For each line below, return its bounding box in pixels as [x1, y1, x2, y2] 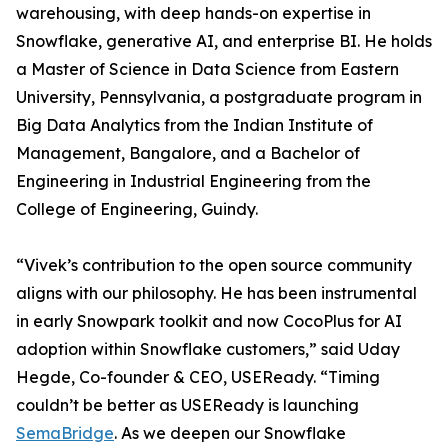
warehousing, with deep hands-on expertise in [16, 3, 371, 24]
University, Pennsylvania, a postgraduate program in [16, 87, 422, 108]
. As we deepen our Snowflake [114, 423, 346, 444]
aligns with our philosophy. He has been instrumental [16, 283, 417, 304]
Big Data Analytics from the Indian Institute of [16, 115, 373, 136]
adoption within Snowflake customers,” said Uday [16, 339, 400, 360]
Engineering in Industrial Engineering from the [16, 171, 371, 192]
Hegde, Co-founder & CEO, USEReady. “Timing [16, 367, 380, 388]
